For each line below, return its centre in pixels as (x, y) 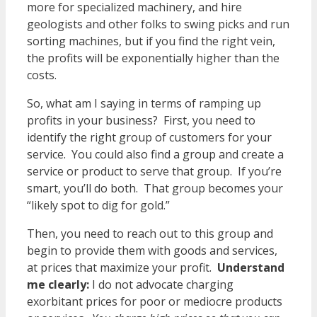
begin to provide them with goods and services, (152, 250)
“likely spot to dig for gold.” (98, 205)
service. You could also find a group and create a (155, 154)
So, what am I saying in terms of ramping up (144, 103)
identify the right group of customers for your (149, 137)
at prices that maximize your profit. (122, 267)
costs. (42, 75)
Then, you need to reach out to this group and (150, 233)
